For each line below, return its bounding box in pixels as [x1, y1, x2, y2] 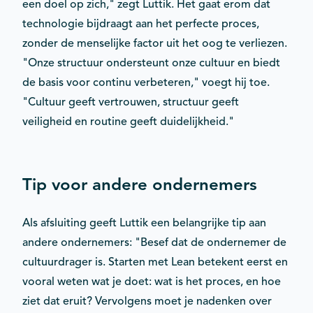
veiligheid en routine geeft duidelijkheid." [22, 114, 234, 129]
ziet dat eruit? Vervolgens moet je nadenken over [22, 293, 272, 308]
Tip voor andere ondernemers [22, 173, 257, 195]
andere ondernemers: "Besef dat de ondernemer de [22, 235, 286, 249]
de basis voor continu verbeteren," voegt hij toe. [22, 75, 270, 89]
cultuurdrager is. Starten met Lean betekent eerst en [22, 254, 288, 269]
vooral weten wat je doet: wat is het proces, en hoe [22, 274, 281, 289]
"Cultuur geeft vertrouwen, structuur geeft [22, 94, 239, 109]
